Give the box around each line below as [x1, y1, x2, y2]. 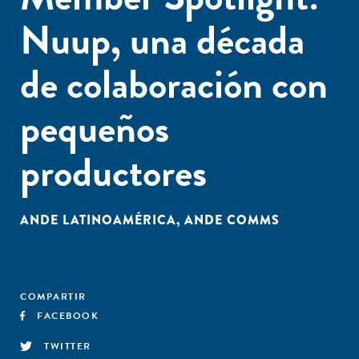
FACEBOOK [37, 309, 99, 323]
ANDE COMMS [184, 211, 280, 229]
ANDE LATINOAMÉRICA [20, 211, 176, 229]
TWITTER [44, 339, 91, 353]
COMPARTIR [20, 289, 87, 304]
